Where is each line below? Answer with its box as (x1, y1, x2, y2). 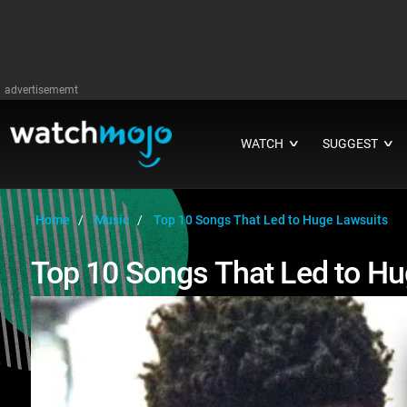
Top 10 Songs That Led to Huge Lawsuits (153, 213, 388, 227)
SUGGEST (323, 136, 379, 152)
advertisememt (5, 84, 78, 96)
